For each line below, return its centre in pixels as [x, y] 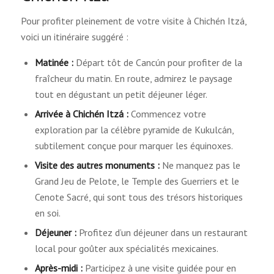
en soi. [47, 213]
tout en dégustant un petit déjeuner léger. [121, 94]
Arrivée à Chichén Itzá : [81, 114]
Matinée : [54, 63]
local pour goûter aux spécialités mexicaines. [126, 249]
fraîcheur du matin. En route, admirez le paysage [133, 79]
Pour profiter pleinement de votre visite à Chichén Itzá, [133, 20]
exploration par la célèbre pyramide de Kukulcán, [134, 130]
